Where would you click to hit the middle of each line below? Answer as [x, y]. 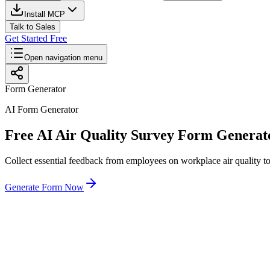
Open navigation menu [63, 58]
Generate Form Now [44, 187]
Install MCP [45, 14]
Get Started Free [36, 38]
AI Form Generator [42, 109]
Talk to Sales [33, 27]
